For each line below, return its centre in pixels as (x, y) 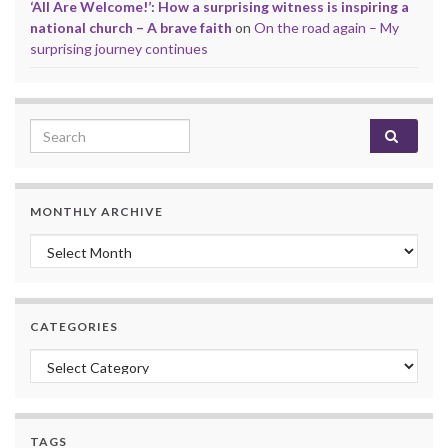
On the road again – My (326, 28)
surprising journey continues (119, 49)
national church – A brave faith (131, 28)
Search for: (70, 130)
